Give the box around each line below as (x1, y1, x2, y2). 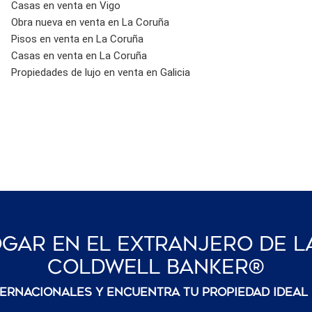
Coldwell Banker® (47, 255, 265, 279)
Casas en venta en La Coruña (10, 49, 147, 62)
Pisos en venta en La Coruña (10, 32, 143, 45)
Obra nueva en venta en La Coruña (10, 15, 169, 29)
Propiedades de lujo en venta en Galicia (10, 65, 190, 79)
